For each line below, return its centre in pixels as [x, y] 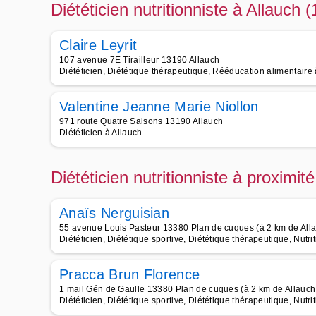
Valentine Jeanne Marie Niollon [159, 107]
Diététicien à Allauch [101, 133]
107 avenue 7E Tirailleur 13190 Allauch [140, 60]
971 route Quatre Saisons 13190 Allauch [141, 121]
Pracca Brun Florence [130, 274]
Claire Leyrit [98, 45]
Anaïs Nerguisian [115, 213]
